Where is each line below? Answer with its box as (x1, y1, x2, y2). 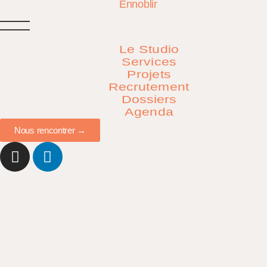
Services (122, 56, 176, 69)
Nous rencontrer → (14, 125, 86, 136)
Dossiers (121, 94, 177, 106)
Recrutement (108, 81, 190, 94)
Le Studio (119, 44, 179, 56)
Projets (126, 69, 172, 81)
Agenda (124, 106, 174, 119)
